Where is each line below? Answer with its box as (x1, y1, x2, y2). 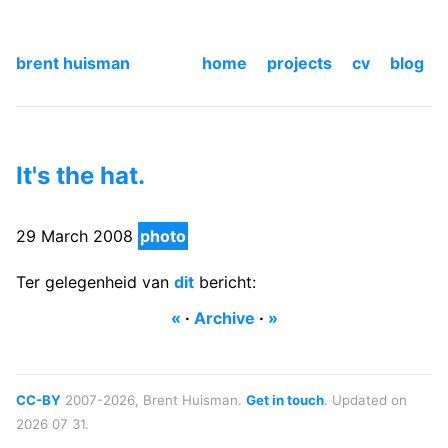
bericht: (194, 272, 256, 293)
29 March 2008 (16, 226, 133, 247)
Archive (193, 308, 255, 329)
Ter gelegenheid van (16, 272, 174, 293)
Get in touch (246, 391, 324, 408)
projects (267, 53, 332, 74)
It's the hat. (16, 161, 145, 191)
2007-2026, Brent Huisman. (61, 391, 246, 408)
